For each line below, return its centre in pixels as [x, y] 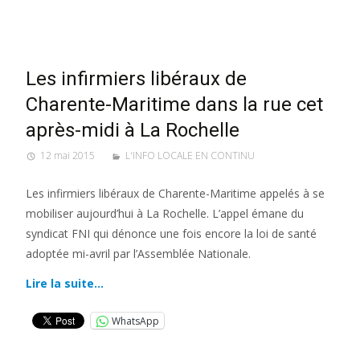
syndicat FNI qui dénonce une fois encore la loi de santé [171, 233]
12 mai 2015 [67, 155]
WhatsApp [135, 321]
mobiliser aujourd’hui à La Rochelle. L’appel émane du [165, 213]
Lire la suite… [65, 283]
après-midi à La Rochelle [133, 130]
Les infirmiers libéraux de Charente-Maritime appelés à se [175, 193]
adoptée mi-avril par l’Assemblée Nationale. [138, 254]
